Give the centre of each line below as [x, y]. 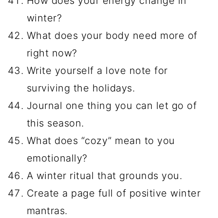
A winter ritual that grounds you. [104, 175]
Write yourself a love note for [97, 70]
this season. [55, 123]
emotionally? [57, 158]
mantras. [47, 210]
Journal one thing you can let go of [112, 105]
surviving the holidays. [81, 88]
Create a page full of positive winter [114, 193]
